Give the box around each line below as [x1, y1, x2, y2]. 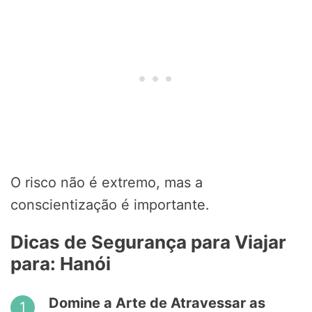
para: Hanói [10, 253, 111, 275]
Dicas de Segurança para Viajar [10, 231, 286, 253]
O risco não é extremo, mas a [10, 174, 203, 192]
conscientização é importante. [10, 196, 210, 214]
